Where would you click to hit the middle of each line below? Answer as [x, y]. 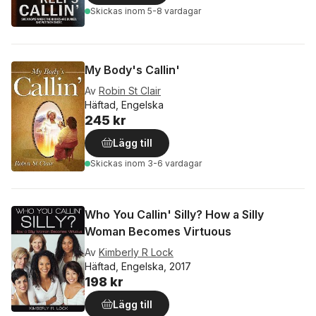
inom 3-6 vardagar [163, 163]
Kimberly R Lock [136, 252]
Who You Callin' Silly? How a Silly [174, 214]
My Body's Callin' [132, 69]
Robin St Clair [130, 90]
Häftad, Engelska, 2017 [138, 266]
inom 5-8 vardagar [163, 11]
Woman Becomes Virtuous [158, 231]
